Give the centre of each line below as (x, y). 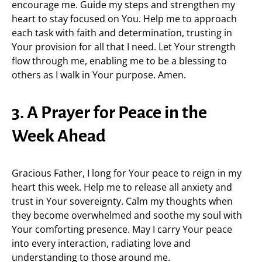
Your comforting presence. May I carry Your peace (122, 229)
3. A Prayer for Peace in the (109, 112)
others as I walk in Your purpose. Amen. (99, 75)
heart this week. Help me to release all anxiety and (122, 187)
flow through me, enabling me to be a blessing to (119, 61)
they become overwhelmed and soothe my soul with (127, 215)
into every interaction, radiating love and (101, 243)
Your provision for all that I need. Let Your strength (124, 47)
